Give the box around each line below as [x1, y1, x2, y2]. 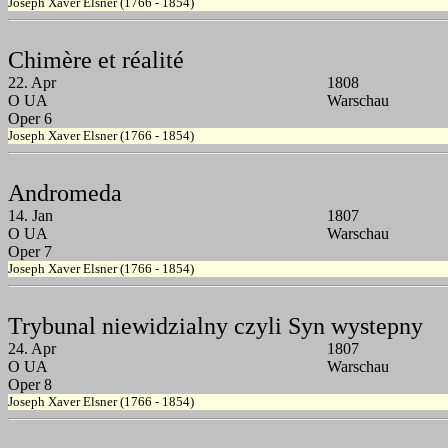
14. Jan [8, 207, 53, 225]
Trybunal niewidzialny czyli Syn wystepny [8, 313, 423, 340]
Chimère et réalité [8, 47, 184, 74]
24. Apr [8, 340, 56, 358]
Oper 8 [8, 376, 52, 394]
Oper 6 [8, 110, 52, 128]
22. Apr [8, 74, 56, 92]
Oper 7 [8, 243, 52, 261]
